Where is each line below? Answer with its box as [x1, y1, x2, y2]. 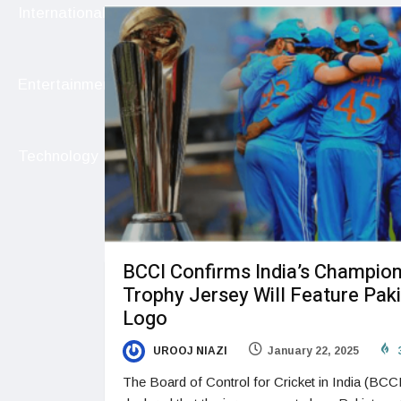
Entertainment [18, 76, 116, 94]
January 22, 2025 [268, 345, 359, 358]
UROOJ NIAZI [150, 345, 227, 358]
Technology [18, 148, 98, 166]
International [18, 4, 106, 22]
